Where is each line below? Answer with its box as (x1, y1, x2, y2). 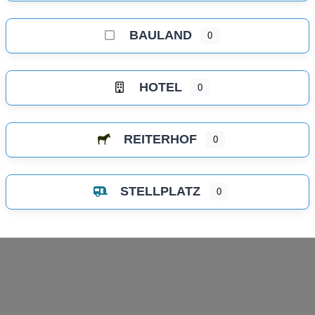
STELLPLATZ (120, 184, 201, 198)
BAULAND (129, 27, 192, 42)
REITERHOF (124, 131, 198, 146)
